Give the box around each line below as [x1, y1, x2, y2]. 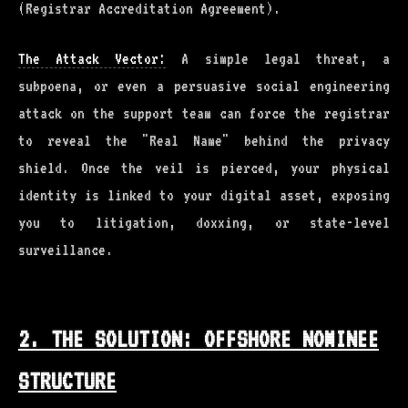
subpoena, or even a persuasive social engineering [18, 77, 390, 95]
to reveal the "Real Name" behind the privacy [18, 132, 390, 149]
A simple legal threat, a [166, 50, 391, 67]
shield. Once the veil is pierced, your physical [18, 159, 390, 177]
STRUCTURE [18, 368, 117, 394]
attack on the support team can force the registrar [18, 105, 390, 122]
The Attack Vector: [18, 50, 167, 67]
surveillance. [18, 241, 113, 259]
